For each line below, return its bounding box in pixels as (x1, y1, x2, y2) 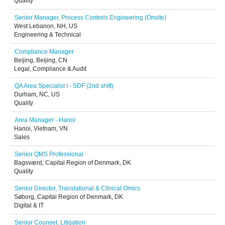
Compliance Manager (15, 48, 74, 55)
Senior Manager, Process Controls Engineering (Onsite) (15, 14, 166, 21)
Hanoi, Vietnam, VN (14, 125, 68, 132)
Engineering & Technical (14, 31, 81, 38)
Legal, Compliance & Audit (14, 65, 86, 72)
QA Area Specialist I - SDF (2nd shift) (15, 82, 114, 89)
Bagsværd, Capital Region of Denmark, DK (14, 159, 131, 166)
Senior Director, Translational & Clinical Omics (15, 185, 140, 192)
